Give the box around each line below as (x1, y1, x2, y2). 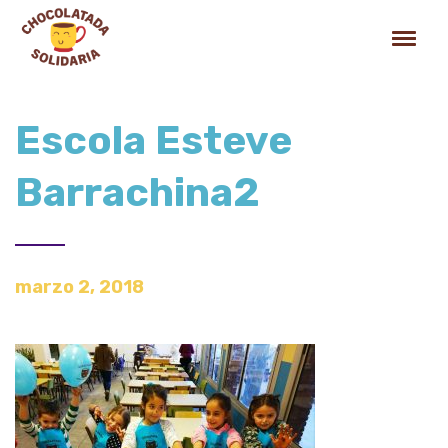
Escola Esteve (15, 117, 292, 164)
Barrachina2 (15, 169, 260, 216)
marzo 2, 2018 (15, 276, 144, 298)
